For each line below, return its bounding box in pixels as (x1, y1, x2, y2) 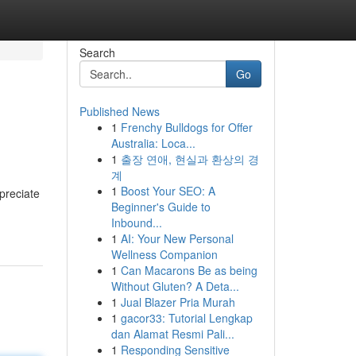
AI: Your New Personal (120, 230, 234, 246)
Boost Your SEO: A (120, 183, 215, 199)
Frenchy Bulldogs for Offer (120, 119, 253, 135)
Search (79, 44, 115, 60)
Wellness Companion (110, 246, 218, 262)
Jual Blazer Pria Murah (120, 294, 235, 310)
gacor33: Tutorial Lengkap (120, 310, 253, 326)
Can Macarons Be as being (120, 262, 257, 278)
